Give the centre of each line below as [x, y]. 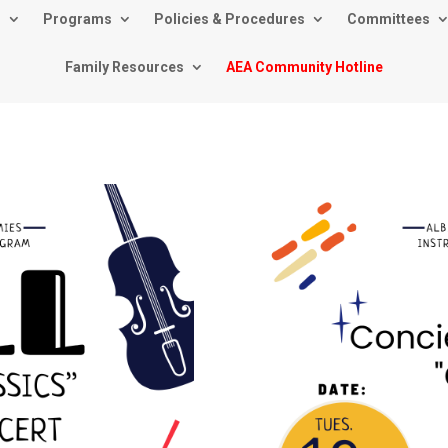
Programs [77, 19]
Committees [388, 19]
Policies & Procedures [229, 19]
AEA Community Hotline [304, 67]
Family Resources [124, 67]
